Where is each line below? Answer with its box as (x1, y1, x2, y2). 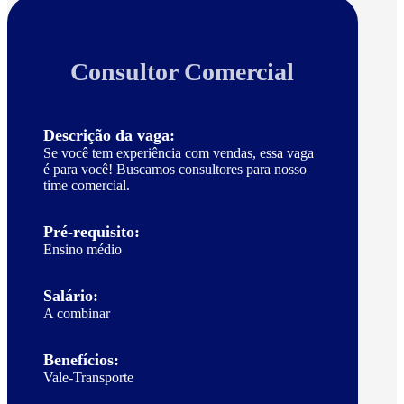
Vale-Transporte (43, 370, 133, 386)
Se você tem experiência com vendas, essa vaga (43, 145, 314, 161)
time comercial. (43, 178, 130, 194)
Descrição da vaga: (43, 126, 175, 145)
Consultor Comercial (70, 58, 295, 87)
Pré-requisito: (43, 223, 140, 242)
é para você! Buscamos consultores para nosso (43, 161, 307, 178)
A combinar (43, 306, 110, 322)
